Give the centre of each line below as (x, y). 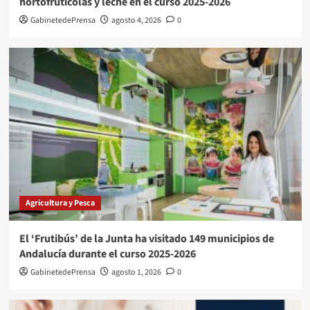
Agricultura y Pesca (60, 203)
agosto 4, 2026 (136, 20)
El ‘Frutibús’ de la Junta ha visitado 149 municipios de (146, 238)
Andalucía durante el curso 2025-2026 (107, 254)
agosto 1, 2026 (136, 272)
